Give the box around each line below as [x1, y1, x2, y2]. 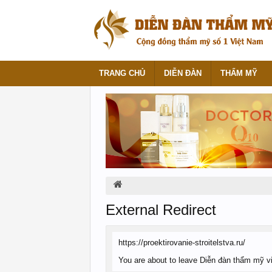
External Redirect [106, 202, 216, 218]
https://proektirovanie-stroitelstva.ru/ [118, 238, 245, 247]
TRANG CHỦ [99, 69, 145, 78]
